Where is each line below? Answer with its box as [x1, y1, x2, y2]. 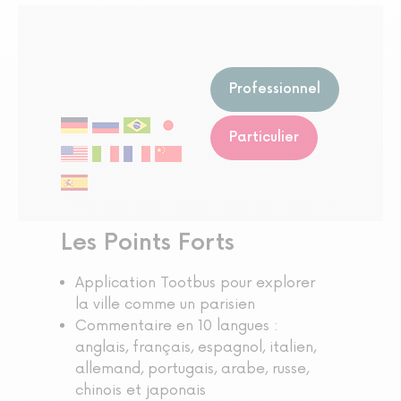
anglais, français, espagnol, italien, [75, 338, 316, 357]
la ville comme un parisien [75, 295, 255, 314]
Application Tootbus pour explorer [75, 274, 315, 293]
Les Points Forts [61, 229, 235, 258]
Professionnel [229, 80, 321, 98]
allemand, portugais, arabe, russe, [75, 360, 309, 379]
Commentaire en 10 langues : [75, 317, 278, 336]
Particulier [229, 128, 300, 146]
